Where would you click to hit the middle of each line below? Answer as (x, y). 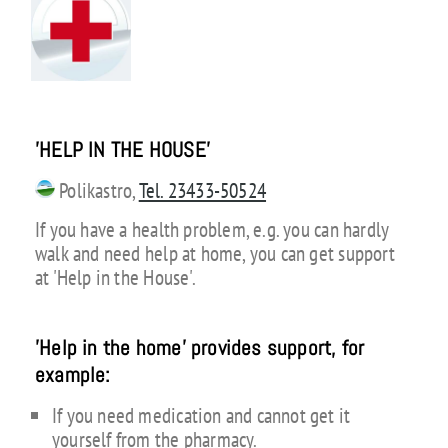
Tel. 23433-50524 (202, 190)
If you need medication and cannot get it (201, 415)
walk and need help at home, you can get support (214, 253)
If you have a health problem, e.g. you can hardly (211, 229)
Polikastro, (96, 190)
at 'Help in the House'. (115, 277)
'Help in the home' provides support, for (199, 348)
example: (72, 375)
